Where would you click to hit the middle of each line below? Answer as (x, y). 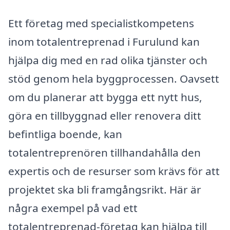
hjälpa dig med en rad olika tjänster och (108, 60)
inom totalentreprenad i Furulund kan (104, 41)
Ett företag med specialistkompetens (101, 23)
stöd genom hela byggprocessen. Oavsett (114, 78)
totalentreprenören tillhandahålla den (104, 152)
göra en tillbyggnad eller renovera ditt (105, 115)
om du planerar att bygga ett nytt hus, (105, 97)
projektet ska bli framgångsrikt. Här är (105, 189)
